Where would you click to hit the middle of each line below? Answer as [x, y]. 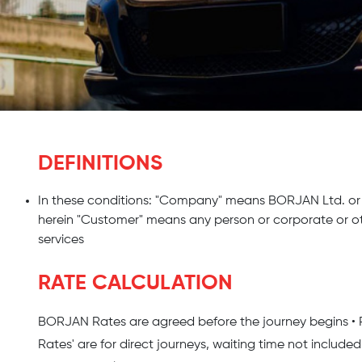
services [61, 240]
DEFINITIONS [100, 164]
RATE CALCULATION [135, 284]
